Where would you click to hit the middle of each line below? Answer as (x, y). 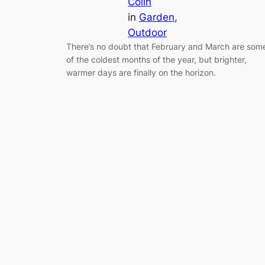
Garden (157, 17)
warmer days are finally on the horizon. (141, 72)
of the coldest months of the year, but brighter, (156, 59)
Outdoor (147, 32)
